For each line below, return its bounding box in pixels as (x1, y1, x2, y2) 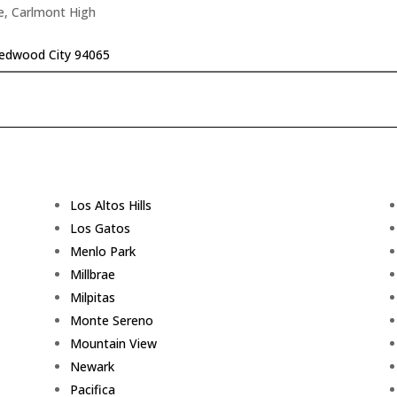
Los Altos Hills (69, 197, 152, 214)
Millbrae (69, 266, 115, 284)
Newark (69, 358, 114, 376)
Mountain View (69, 335, 157, 353)
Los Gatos (69, 220, 130, 237)
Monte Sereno (69, 312, 153, 330)
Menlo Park (69, 243, 136, 261)
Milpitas (69, 289, 115, 307)
